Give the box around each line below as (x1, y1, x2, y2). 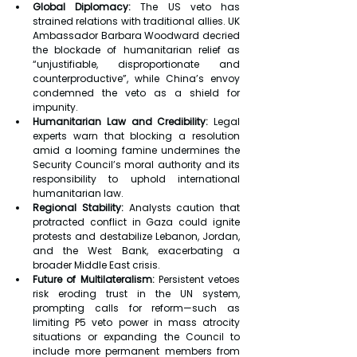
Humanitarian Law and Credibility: (33, 115, 209, 129)
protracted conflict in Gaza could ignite (33, 215, 240, 229)
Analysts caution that (123, 201, 240, 215)
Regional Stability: (33, 201, 124, 215)
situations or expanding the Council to (33, 330, 240, 344)
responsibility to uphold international (33, 172, 240, 186)
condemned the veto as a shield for (33, 86, 240, 100)
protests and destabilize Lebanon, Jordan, (33, 229, 240, 244)
